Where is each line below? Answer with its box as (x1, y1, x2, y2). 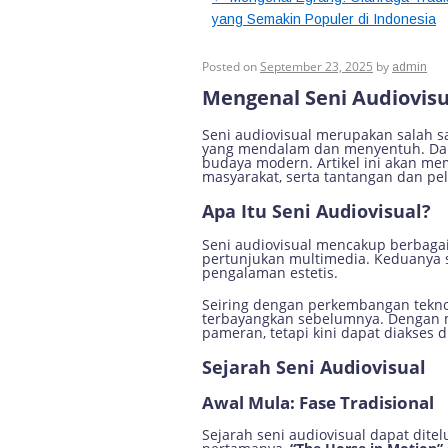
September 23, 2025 (260, 58, 373, 75)
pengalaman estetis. (202, 263, 338, 282)
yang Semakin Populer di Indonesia (212, 11, 436, 27)
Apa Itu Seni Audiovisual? (202, 199, 431, 223)
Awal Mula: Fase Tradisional (202, 391, 434, 414)
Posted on (202, 58, 257, 75)
